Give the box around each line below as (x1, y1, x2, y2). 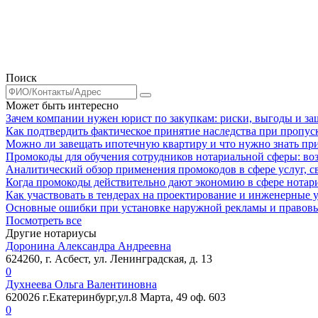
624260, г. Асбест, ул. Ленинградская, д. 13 (6, 252, 212, 265)
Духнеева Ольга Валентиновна (6, 278, 157, 290)
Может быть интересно (6, 99, 119, 111)
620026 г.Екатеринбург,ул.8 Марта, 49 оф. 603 (6, 290, 226, 303)
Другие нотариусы (6, 226, 97, 239)
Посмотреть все (6, 214, 82, 226)
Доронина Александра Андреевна (6, 239, 171, 252)
